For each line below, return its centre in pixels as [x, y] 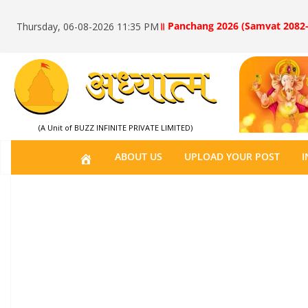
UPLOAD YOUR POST [232, 156]
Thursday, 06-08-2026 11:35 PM [88, 26]
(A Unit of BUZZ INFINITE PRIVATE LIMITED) [115, 128]
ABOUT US [138, 156]
